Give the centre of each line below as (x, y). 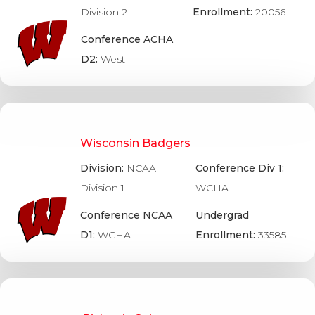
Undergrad (223, 215)
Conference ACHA (127, 40)
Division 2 (104, 12)
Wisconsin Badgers (136, 143)
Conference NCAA (127, 215)
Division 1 (103, 187)
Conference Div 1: (240, 168)
